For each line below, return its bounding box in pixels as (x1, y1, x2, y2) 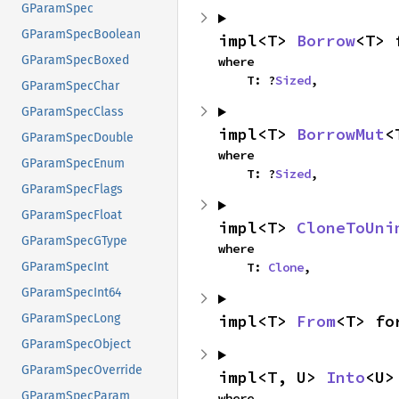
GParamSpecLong (21, 311, 120, 327)
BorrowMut (297, 124, 385, 145)
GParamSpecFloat (21, 208, 122, 224)
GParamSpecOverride (21, 362, 142, 379)
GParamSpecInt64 (21, 285, 121, 301)
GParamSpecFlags (21, 182, 123, 198)
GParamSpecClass (21, 104, 124, 120)
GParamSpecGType (21, 233, 127, 249)
